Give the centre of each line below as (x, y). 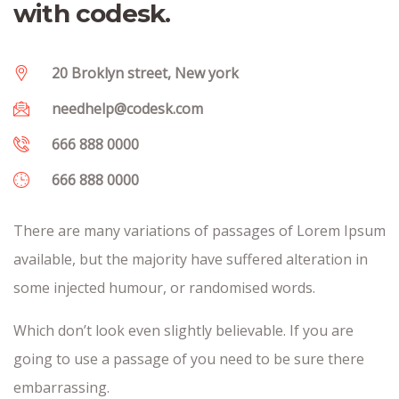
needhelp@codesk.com (127, 108)
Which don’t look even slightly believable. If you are (183, 330)
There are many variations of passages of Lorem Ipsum (199, 230)
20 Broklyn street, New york (145, 73)
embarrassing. (61, 387)
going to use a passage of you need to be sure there (189, 358)
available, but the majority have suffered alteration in (191, 259)
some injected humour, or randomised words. (164, 287)
